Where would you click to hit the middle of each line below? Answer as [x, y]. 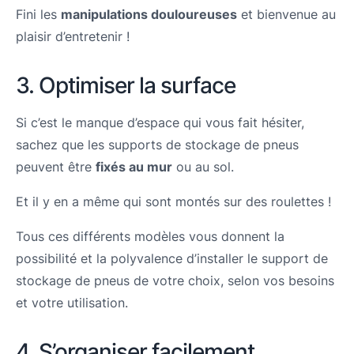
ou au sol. [203, 166]
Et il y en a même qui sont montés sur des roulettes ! [173, 201]
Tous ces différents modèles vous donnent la [150, 236]
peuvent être [56, 166]
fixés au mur [134, 166]
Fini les [38, 14]
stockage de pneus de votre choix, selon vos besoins [175, 280]
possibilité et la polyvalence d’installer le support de [172, 258]
